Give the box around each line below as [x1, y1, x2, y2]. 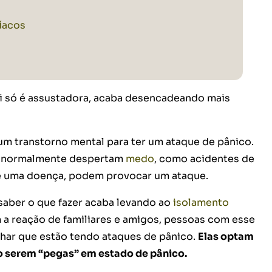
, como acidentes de [154, 152, 254, 166]
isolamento [173, 196, 229, 209]
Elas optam [198, 230, 254, 243]
